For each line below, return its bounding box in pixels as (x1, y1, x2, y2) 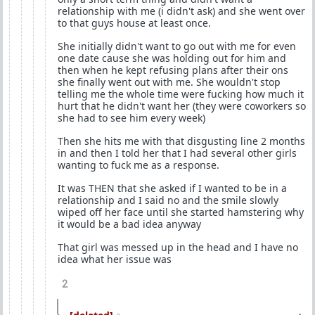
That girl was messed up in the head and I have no (58, 240, 298, 254)
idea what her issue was (58, 252, 172, 266)
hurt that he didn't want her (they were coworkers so (58, 99, 306, 112)
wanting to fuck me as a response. (58, 158, 219, 172)
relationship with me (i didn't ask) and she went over (58, 4, 305, 18)
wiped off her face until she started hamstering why (58, 205, 304, 219)
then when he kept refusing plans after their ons (58, 63, 288, 77)
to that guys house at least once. (58, 16, 211, 30)
